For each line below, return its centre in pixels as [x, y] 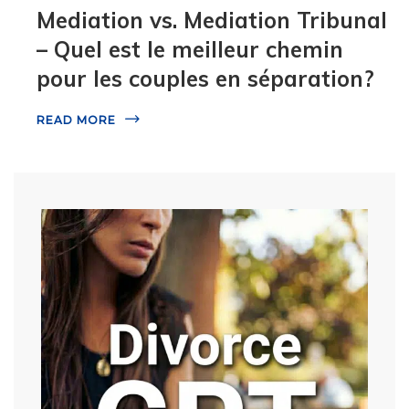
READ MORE [76, 120]
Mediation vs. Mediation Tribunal [212, 20]
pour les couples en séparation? [205, 78]
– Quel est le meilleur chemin [190, 49]
